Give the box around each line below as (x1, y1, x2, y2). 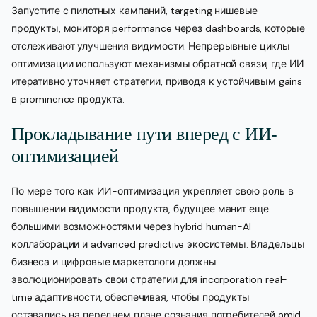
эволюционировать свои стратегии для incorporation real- (11, 272, 288, 286)
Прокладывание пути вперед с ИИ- (11, 124, 277, 145)
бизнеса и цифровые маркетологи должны (11, 255, 217, 268)
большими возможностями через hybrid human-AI (11, 219, 251, 233)
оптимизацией (11, 146, 119, 167)
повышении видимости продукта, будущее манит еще (11, 202, 269, 215)
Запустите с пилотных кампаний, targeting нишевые (11, 4, 258, 17)
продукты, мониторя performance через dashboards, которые (11, 21, 306, 35)
